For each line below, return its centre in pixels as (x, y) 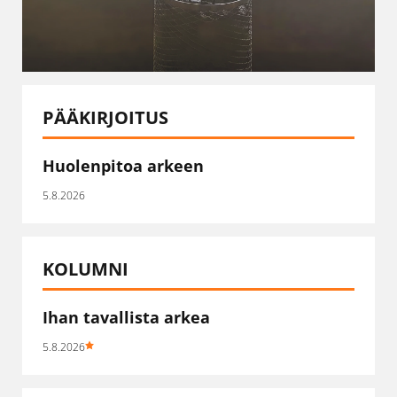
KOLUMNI (86, 269)
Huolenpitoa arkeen (123, 166)
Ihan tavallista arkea (126, 318)
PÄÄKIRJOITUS (105, 118)
